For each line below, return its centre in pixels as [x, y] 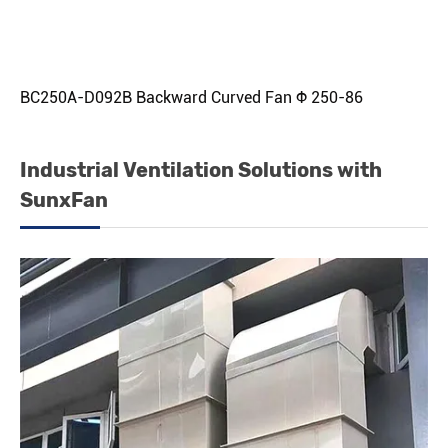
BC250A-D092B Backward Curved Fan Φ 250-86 [191, 98]
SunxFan [64, 200]
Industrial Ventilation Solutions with [201, 170]
